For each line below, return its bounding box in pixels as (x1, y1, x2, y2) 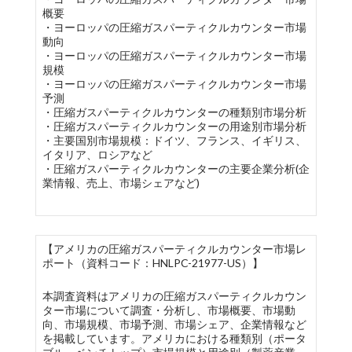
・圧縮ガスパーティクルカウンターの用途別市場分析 (42, 119, 306, 133)
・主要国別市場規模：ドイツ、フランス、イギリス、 (42, 134, 306, 147)
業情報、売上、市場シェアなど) (42, 176, 200, 189)
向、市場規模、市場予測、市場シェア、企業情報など (42, 317, 306, 331)
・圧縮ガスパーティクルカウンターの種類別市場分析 (42, 105, 306, 119)
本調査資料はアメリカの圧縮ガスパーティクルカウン (42, 289, 306, 302)
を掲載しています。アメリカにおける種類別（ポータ (42, 332, 306, 345)
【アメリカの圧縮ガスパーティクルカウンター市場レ (42, 242, 306, 255)
